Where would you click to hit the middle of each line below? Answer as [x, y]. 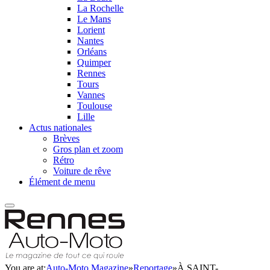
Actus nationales [60, 127]
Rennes [91, 73]
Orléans [92, 52]
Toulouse [95, 106]
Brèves [66, 138]
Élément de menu [62, 182]
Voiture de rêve [82, 171]
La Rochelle [100, 8]
